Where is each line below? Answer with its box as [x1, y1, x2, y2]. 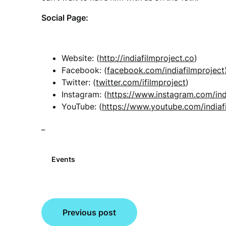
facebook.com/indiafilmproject [107, 65, 224, 75]
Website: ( [62, 53, 99, 63]
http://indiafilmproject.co [99, 53, 194, 63]
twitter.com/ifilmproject [96, 77, 186, 87]
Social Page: [41, 13, 88, 23]
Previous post [63, 207, 116, 217]
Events [51, 155, 75, 163]
